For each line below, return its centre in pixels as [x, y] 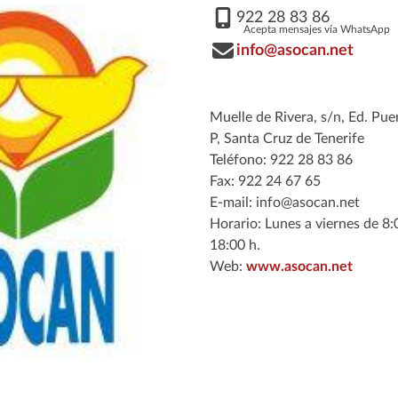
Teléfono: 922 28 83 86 [281, 159]
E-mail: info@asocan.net [284, 202]
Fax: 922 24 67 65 [265, 181]
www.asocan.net [299, 266]
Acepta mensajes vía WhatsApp [316, 29]
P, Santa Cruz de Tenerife [287, 138]
